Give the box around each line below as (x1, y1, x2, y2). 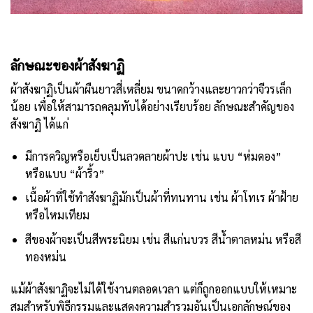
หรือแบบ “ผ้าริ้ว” (24, 166, 105, 181)
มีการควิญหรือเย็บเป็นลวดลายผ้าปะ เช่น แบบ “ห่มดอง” (24, 148, 282, 163)
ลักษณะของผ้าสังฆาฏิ (10, 56, 124, 74)
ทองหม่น (24, 249, 66, 265)
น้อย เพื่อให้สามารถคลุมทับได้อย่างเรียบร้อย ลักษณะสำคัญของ (10, 99, 294, 115)
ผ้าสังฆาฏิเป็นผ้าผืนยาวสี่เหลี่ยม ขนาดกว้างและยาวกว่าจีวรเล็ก (10, 82, 291, 97)
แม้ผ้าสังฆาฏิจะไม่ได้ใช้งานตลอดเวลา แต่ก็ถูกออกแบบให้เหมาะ (10, 281, 297, 296)
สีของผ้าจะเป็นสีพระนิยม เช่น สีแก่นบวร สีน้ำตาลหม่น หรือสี (24, 232, 301, 247)
